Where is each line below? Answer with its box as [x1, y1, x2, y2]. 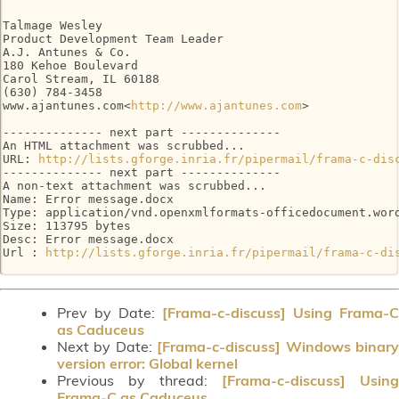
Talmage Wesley [3, 19, 102, 33]
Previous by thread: [57, 370, 222, 389]
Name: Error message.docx [3, 192, 174, 207]
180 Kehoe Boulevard [3, 59, 138, 73]
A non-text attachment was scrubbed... [3, 179, 266, 193]
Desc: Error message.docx [3, 232, 174, 247]
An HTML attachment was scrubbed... [3, 139, 245, 153]
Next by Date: [57, 337, 158, 355]
